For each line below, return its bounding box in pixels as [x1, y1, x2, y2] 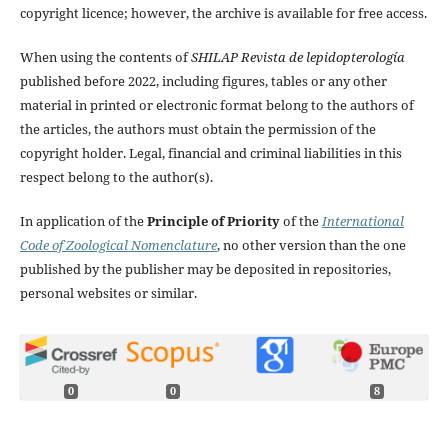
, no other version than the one [216, 236, 406, 255]
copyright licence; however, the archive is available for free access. [19, 4, 427, 23]
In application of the [19, 212, 147, 231]
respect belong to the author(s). [19, 168, 213, 187]
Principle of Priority [146, 212, 280, 231]
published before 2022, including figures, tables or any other [19, 72, 387, 91]
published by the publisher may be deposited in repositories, [19, 260, 391, 279]
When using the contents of [19, 48, 191, 67]
